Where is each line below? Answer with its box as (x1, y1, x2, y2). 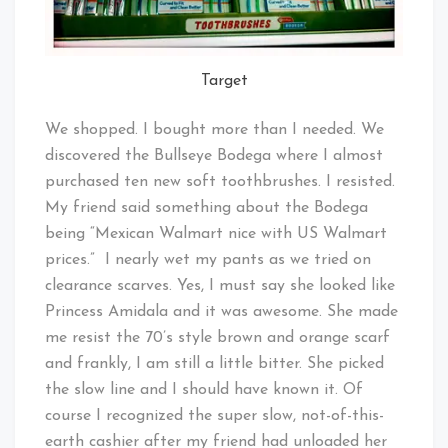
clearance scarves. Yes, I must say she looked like (45, 277, 395, 294)
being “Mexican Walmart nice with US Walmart (45, 225, 387, 242)
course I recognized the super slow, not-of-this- (45, 407, 384, 424)
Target (200, 72, 248, 89)
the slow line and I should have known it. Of (45, 381, 363, 398)
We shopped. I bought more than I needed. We (45, 121, 384, 138)
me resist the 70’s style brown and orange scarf (45, 329, 390, 346)
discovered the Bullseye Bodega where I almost (45, 147, 383, 164)
